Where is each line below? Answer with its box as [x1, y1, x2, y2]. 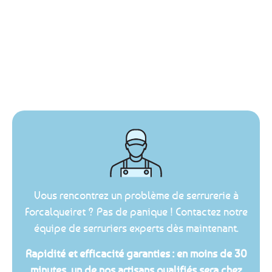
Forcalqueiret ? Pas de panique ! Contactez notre [24, 205, 248, 219]
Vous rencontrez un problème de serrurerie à [33, 188, 239, 202]
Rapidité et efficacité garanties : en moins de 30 [25, 246, 247, 260]
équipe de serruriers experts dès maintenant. [33, 221, 239, 235]
